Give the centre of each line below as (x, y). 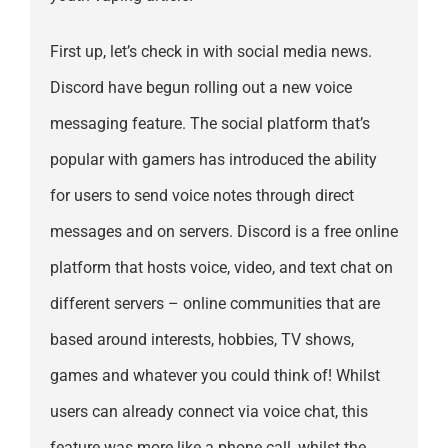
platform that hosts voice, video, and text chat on (221, 268)
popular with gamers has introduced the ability (213, 160)
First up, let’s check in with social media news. (210, 52)
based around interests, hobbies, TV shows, (201, 340)
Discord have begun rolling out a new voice (200, 88)
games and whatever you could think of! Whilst (214, 376)
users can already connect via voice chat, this (208, 412)
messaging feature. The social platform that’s (209, 124)
